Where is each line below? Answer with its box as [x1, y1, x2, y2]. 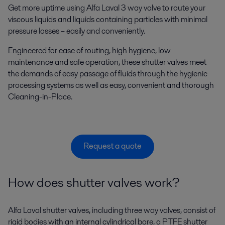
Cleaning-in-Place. [8, 91, 72, 102]
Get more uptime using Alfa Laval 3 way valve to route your [8, 2, 205, 14]
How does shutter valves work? [8, 173, 180, 192]
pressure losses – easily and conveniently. [8, 25, 145, 37]
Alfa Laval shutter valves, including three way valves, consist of [8, 204, 215, 216]
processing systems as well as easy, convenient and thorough [8, 79, 214, 91]
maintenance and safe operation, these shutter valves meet [8, 56, 206, 68]
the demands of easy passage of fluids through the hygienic [8, 68, 207, 79]
